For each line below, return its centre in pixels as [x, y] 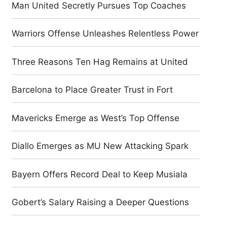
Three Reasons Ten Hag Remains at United [100, 62]
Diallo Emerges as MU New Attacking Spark [100, 146]
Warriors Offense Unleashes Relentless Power [105, 33]
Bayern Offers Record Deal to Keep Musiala [100, 174]
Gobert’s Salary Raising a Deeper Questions [101, 202]
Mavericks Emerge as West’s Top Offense [96, 118]
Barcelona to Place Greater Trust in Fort [92, 90]
